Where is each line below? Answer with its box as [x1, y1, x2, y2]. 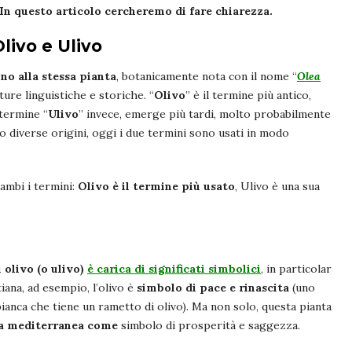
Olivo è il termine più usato [78, 178, 235, 193]
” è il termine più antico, [185, 87, 311, 102]
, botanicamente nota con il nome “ [116, 68, 297, 83]
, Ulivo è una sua [235, 178, 320, 193]
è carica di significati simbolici [87, 261, 261, 276]
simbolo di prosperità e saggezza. [121, 317, 300, 332]
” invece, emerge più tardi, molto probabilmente [79, 106, 331, 121]
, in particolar [261, 261, 332, 276]
